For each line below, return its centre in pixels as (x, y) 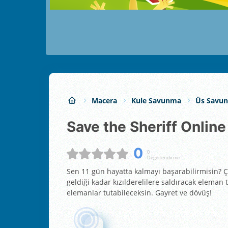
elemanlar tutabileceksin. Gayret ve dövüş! (139, 192)
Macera (104, 100)
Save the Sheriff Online (151, 127)
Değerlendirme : (164, 157)
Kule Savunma (156, 100)
